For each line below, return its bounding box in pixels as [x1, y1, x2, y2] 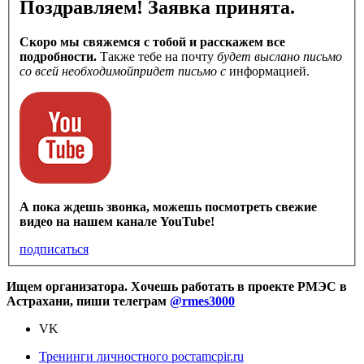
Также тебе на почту [97, 50, 217, 64]
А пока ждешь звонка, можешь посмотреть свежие [19, 200, 317, 214]
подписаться [19, 242, 89, 257]
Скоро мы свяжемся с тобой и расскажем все [19, 35, 285, 50]
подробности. [19, 50, 97, 64]
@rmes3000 [170, 294, 235, 309]
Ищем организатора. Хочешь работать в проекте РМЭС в [6, 279, 347, 294]
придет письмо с [133, 64, 226, 79]
